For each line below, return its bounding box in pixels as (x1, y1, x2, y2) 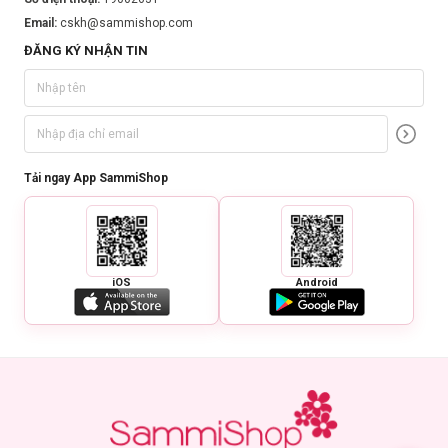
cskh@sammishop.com (60, 16, 193, 30)
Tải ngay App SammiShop (24, 171, 168, 185)
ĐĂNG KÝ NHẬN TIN (24, 43, 148, 58)
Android (295, 276, 338, 289)
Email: (24, 16, 60, 30)
